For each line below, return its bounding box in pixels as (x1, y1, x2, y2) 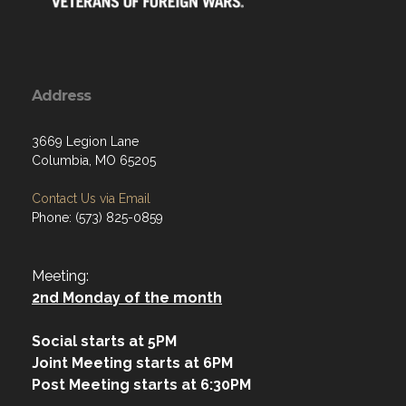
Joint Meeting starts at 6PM (32, 354, 233, 372)
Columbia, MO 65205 (32, 153, 156, 168)
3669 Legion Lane (32, 134, 139, 149)
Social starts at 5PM (32, 333, 177, 350)
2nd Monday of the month (32, 289, 222, 306)
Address (32, 87, 91, 104)
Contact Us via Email (32, 191, 150, 206)
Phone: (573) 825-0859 (32, 210, 163, 225)
